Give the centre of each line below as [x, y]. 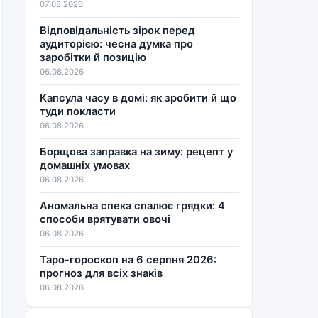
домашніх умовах [85, 165]
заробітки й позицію [93, 57]
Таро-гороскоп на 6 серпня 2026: [128, 259]
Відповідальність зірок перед [118, 30]
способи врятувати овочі [105, 219]
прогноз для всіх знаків [102, 273]
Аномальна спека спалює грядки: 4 [133, 205]
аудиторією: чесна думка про [117, 44]
